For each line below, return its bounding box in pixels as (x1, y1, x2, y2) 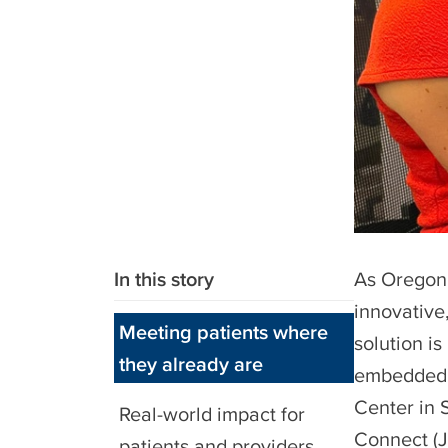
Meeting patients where (119, 321, 328, 343)
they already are (119, 353, 263, 375)
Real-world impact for (119, 403, 305, 425)
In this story (114, 268, 214, 290)
